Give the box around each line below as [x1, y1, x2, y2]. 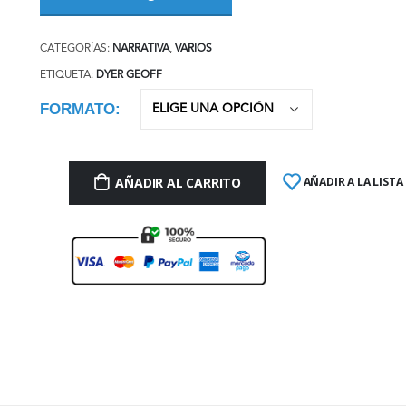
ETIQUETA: [39, 70, 96, 82]
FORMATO [39, 101, 115, 119]
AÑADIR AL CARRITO [115, 174, 241, 192]
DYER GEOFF [95, 70, 162, 82]
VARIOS [174, 43, 212, 55]
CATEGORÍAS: [39, 43, 112, 55]
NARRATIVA [111, 43, 169, 55]
